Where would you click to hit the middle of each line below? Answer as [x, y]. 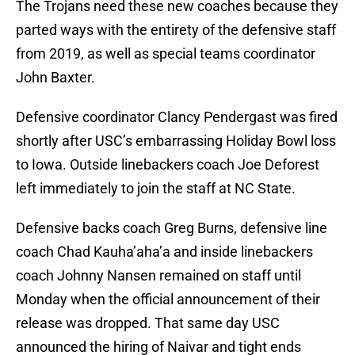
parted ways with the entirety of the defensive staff [176, 30]
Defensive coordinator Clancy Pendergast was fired [177, 117]
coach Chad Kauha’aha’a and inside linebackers [164, 252]
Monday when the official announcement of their [168, 300]
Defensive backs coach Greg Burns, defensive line [172, 228]
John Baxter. [55, 78]
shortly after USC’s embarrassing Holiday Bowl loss [176, 141]
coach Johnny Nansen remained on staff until [158, 276]
